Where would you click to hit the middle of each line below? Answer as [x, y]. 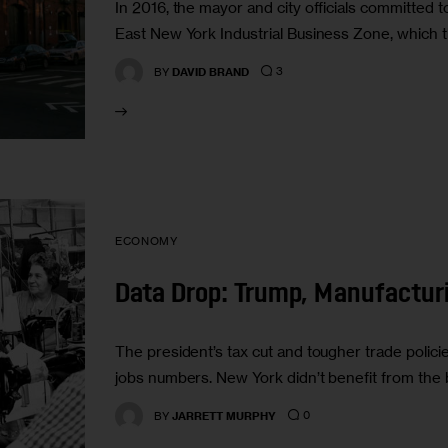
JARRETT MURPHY [224, 415]
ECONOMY [146, 241]
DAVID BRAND [211, 71]
